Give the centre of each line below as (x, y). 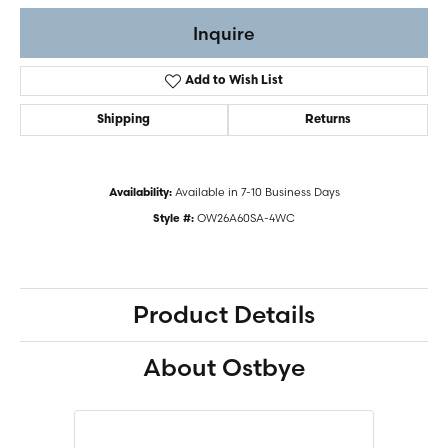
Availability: (140, 194)
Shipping (124, 120)
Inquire (224, 33)
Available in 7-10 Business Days (257, 192)
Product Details (224, 315)
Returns (327, 120)
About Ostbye (224, 368)
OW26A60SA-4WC (246, 218)
